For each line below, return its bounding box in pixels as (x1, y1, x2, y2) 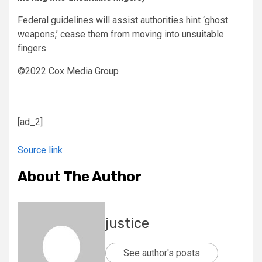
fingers (18, 43, 46, 54)
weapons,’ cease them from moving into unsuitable (18, 29, 224, 40)
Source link (18, 144, 63, 156)
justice (105, 215, 149, 232)
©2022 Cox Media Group (18, 65, 119, 77)
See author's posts (123, 247, 200, 259)
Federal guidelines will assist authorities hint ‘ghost (18, 15, 228, 26)
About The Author (18, 168, 142, 185)
